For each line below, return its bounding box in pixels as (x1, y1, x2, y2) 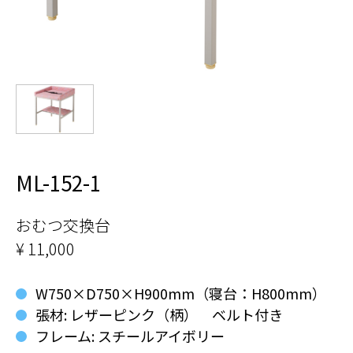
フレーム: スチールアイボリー (35, 325, 225, 346)
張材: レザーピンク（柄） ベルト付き (35, 303, 283, 325)
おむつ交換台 (16, 213, 110, 236)
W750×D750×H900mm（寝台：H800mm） (35, 282, 326, 303)
